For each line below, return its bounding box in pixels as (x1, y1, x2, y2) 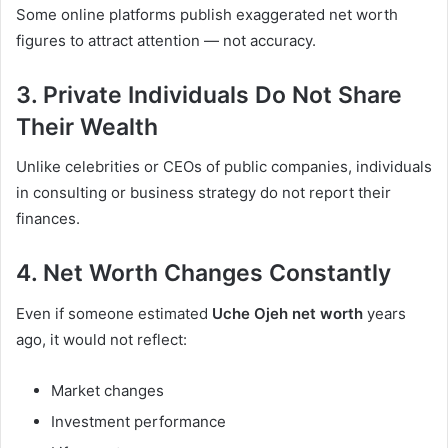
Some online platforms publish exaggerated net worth (16, 4, 398, 24)
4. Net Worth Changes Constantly (16, 259, 391, 288)
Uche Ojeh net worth (212, 303, 363, 323)
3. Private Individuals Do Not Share (16, 80, 402, 109)
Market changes (51, 380, 164, 400)
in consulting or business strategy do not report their (16, 183, 391, 203)
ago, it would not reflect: (16, 329, 187, 349)
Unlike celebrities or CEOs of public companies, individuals (16, 157, 432, 177)
